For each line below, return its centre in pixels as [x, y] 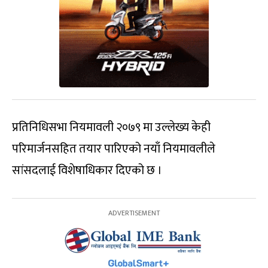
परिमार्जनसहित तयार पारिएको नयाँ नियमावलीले [114, 149]
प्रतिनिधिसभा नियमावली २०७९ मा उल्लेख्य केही [111, 128]
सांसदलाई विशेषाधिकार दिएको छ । [87, 171]
